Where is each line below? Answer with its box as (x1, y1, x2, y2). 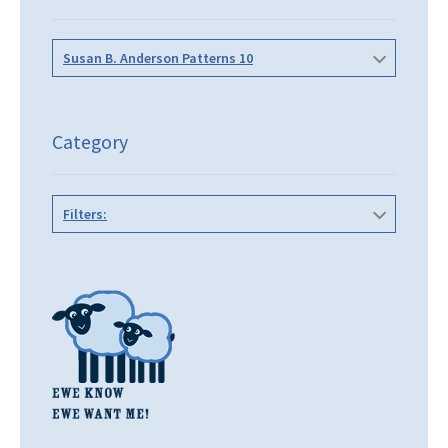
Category (52, 129, 128, 155)
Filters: (63, 204, 107, 223)
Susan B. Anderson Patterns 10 (63, 49, 253, 68)
